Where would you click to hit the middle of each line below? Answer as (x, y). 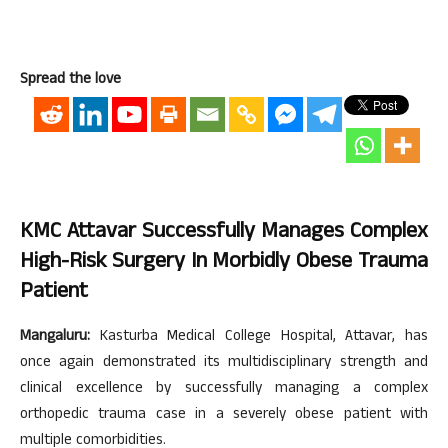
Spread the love (70, 81)
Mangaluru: (55, 338)
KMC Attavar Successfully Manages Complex (224, 233)
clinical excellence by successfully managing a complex (224, 390)
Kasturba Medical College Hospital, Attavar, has (259, 338)
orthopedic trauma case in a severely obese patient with (224, 416)
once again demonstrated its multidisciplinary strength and (224, 364)
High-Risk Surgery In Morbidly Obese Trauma (224, 263)
